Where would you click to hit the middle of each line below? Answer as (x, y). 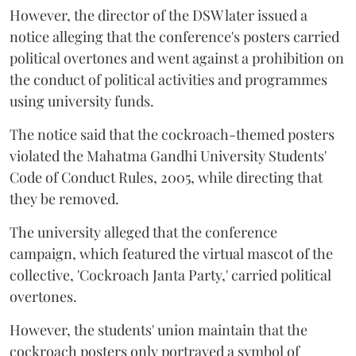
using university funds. (82, 101)
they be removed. (64, 199)
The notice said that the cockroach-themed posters (172, 135)
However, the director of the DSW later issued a (159, 15)
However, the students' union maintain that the (159, 330)
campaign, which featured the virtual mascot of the (171, 254)
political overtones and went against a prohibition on (177, 58)
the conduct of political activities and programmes (168, 80)
